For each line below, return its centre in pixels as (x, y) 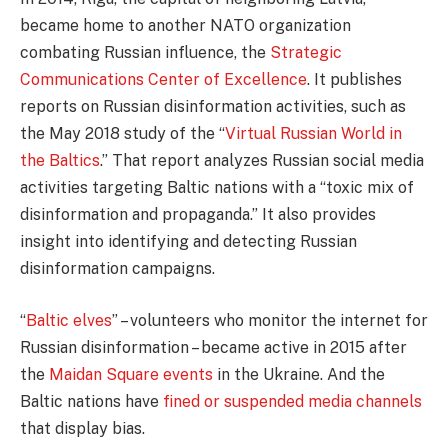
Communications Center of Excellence (163, 80)
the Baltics (60, 161)
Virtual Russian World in (313, 134)
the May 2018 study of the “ (122, 134)
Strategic (306, 53)
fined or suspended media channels (292, 401)
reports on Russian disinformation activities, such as (213, 107)
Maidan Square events (131, 374)
